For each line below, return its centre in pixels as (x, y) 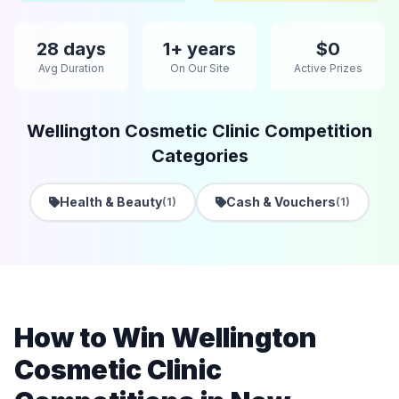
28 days (71, 49)
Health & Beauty (111, 202)
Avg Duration (71, 68)
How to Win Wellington (166, 338)
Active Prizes (328, 68)
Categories (199, 156)
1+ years (199, 49)
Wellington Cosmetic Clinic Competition (199, 131)
